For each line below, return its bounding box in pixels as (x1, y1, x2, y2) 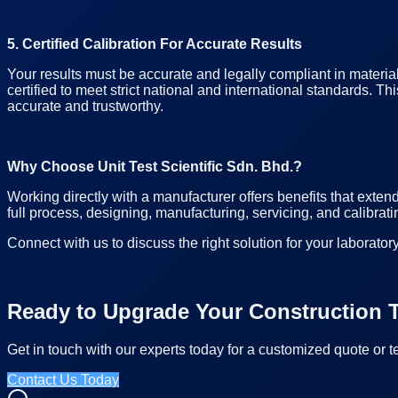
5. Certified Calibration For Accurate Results (7, 36, 302, 52)
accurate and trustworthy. (7, 98, 163, 114)
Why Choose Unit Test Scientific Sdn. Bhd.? (7, 158, 302, 174)
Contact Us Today (7, 371, 119, 387)
